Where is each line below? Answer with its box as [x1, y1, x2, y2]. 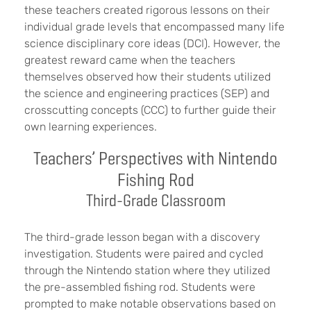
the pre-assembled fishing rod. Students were [24, 280, 255, 294]
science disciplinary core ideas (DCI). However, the [24, 36, 280, 50]
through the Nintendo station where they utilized [24, 263, 270, 277]
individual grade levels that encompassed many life [24, 19, 285, 33]
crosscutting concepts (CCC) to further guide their [24, 103, 276, 117]
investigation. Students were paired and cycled [24, 246, 263, 260]
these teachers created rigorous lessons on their [24, 3, 270, 17]
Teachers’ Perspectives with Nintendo [33, 146, 278, 170]
